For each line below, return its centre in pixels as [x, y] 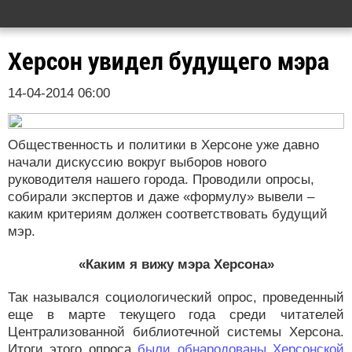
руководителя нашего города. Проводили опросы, [161, 180]
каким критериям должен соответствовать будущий [168, 214]
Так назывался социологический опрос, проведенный [176, 297]
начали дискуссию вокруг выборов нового [137, 162]
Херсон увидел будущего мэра [169, 61]
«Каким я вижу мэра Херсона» [176, 264]
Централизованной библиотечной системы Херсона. [176, 332]
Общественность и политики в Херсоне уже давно [163, 145]
